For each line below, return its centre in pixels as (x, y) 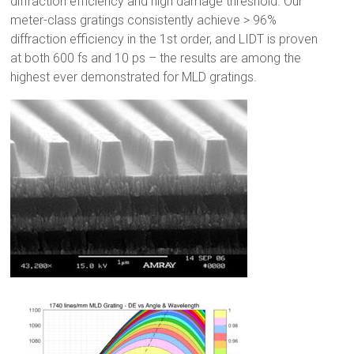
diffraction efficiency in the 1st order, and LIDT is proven (164, 40)
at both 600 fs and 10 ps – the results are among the (156, 58)
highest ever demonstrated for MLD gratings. (134, 77)
